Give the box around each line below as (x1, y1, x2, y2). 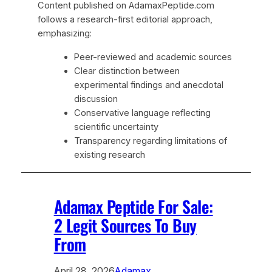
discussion (73, 93, 118, 105)
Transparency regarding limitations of (73, 135, 227, 147)
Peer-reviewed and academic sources (73, 52, 232, 63)
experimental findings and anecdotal (73, 80, 223, 91)
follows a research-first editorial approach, (37, 14, 212, 25)
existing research (73, 149, 145, 161)
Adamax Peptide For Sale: (53, 194, 213, 219)
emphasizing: (37, 28, 92, 39)
